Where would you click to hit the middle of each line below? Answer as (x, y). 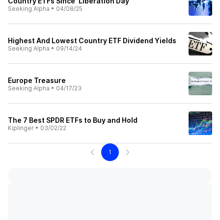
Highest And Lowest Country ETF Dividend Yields (92, 41)
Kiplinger (21, 128)
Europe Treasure (37, 80)
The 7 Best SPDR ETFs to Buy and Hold (73, 120)
